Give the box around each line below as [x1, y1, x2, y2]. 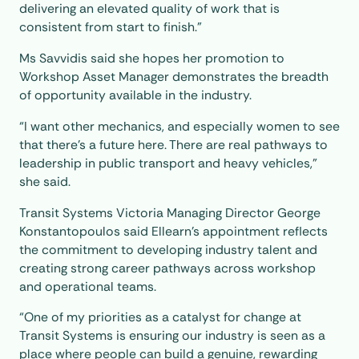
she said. [18, 172, 71, 190]
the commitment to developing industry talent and [18, 240, 317, 258]
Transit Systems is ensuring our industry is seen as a [18, 327, 325, 345]
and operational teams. [18, 277, 156, 295]
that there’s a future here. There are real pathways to [18, 135, 328, 153]
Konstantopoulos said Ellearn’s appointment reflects [18, 222, 328, 240]
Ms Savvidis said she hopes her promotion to [18, 50, 284, 67]
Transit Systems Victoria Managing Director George [18, 204, 321, 221]
